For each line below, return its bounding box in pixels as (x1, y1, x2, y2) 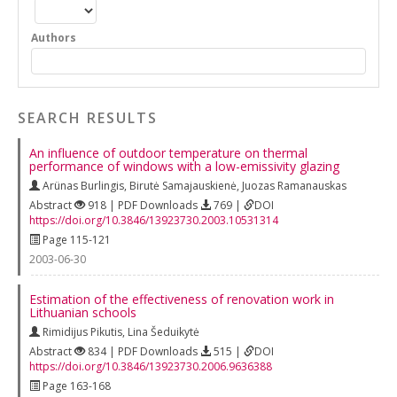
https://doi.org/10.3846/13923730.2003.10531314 (29, 212, 278, 228)
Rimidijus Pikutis (43, 323, 122, 339)
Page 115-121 (40, 231, 111, 247)
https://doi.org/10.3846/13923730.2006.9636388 (29, 358, 272, 374)
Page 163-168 (40, 378, 111, 393)
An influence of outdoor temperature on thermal (29, 144, 307, 161)
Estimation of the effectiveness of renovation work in (29, 290, 334, 307)
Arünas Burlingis (43, 177, 124, 193)
